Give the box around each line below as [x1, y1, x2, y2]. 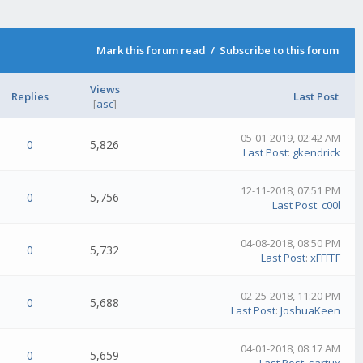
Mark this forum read [96, 43, 207, 58]
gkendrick [293, 145, 341, 160]
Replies [11, 89, 49, 105]
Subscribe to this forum [220, 43, 340, 58]
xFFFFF [310, 250, 341, 266]
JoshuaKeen [280, 303, 341, 318]
